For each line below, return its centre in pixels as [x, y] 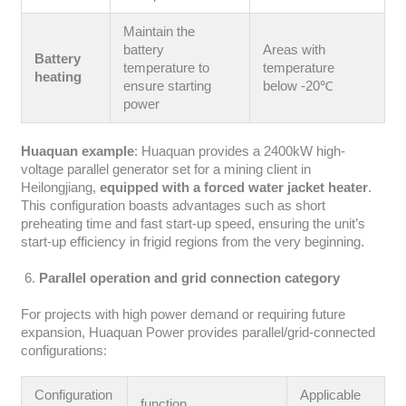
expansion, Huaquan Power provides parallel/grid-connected [198, 333]
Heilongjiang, [58, 188]
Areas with [295, 49]
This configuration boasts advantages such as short [173, 206]
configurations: [63, 351]
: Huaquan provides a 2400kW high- [239, 152]
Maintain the [159, 31]
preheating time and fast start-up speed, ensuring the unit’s [193, 224]
